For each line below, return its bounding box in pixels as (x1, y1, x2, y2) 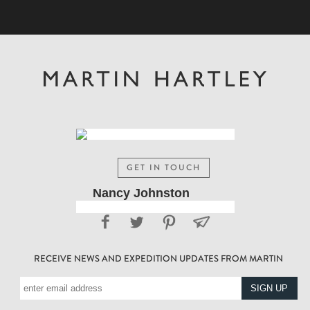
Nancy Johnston (92, 186, 190, 200)
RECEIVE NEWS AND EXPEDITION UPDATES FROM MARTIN (34, 252, 284, 265)
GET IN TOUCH (126, 162, 201, 174)
